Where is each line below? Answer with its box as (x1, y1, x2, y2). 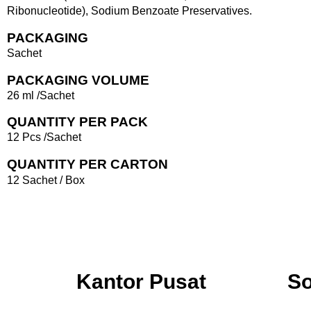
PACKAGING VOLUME (7, 72, 149, 87)
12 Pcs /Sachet (7, 131, 81, 144)
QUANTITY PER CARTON (7, 156, 168, 171)
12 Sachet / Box (7, 174, 85, 186)
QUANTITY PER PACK (7, 115, 148, 130)
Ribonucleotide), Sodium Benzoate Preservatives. (7, 5, 252, 17)
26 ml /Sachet (7, 89, 74, 101)
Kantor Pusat (76, 270, 206, 294)
